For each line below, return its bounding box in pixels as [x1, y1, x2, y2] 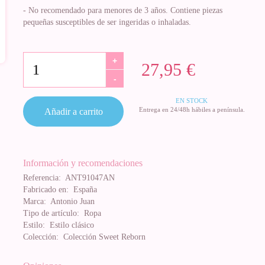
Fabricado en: [23, 185, 69, 194]
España [69, 185, 97, 194]
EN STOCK [176, 97, 208, 104]
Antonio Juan [46, 197, 95, 206]
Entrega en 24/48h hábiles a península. [138, 106, 245, 113]
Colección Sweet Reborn [59, 232, 146, 241]
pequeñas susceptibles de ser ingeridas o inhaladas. [23, 18, 191, 27]
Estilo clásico [45, 221, 94, 230]
